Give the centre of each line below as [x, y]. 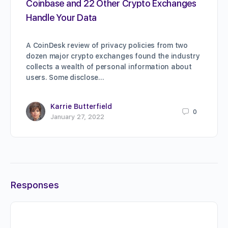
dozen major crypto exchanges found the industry [113, 56]
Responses [35, 185]
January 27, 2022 [77, 117]
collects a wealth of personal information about [109, 67]
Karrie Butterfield [81, 107]
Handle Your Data [62, 18]
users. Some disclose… [65, 78]
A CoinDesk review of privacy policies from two [107, 46]
